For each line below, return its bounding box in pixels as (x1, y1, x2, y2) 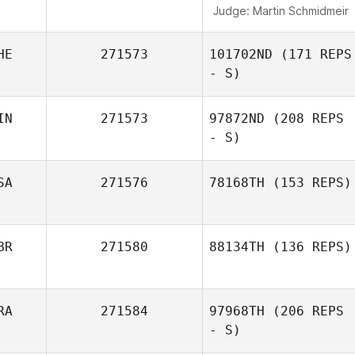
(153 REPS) (265, 175, 352, 190)
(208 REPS (265, 111, 344, 126)
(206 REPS (265, 303, 344, 319)
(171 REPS (273, 47, 352, 62)
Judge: (212, 4, 253, 17)
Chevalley (254, 163, 307, 177)
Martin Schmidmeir (252, 4, 349, 17)
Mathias (287, 147, 327, 161)
